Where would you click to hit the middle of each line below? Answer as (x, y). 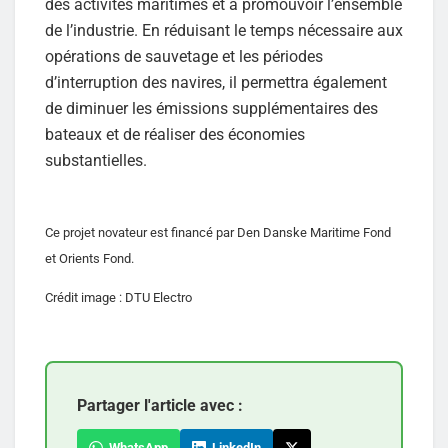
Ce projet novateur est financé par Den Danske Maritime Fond (218, 232)
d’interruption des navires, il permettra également (216, 82)
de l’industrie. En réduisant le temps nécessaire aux (224, 30)
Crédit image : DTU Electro (118, 297)
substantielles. (96, 160)
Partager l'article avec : (160, 405)
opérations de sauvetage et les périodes (184, 56)
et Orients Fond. (89, 258)
